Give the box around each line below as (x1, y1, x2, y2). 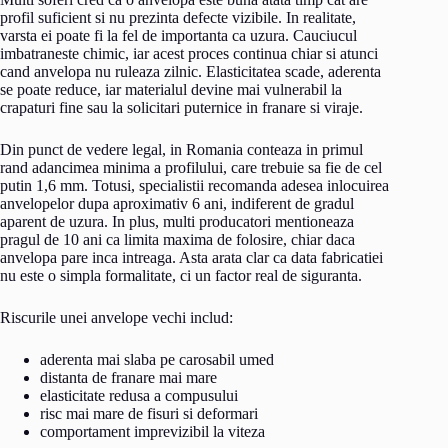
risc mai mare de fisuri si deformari (40, 404, 258, 422)
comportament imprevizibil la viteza (40, 422, 265, 440)
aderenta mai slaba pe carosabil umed (40, 350, 274, 368)
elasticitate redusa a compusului (40, 386, 238, 404)
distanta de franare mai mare (40, 368, 217, 386)
